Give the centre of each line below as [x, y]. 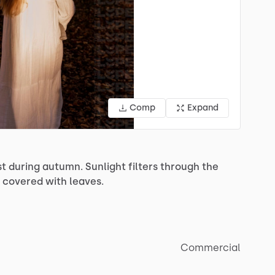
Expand [203, 107]
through [180, 166]
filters [143, 166]
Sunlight [106, 166]
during [24, 166]
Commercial [211, 247]
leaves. [87, 181]
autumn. [63, 166]
